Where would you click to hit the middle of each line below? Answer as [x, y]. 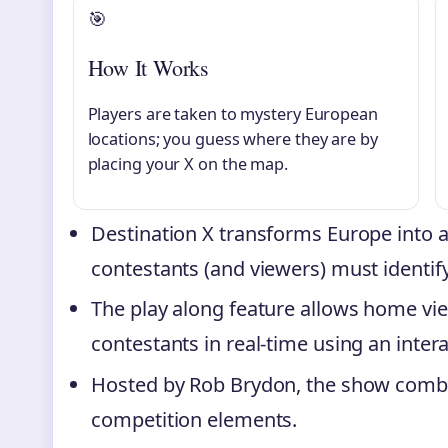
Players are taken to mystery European [232, 114]
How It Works [148, 68]
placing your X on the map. [187, 164]
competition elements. [194, 419]
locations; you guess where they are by [232, 139]
